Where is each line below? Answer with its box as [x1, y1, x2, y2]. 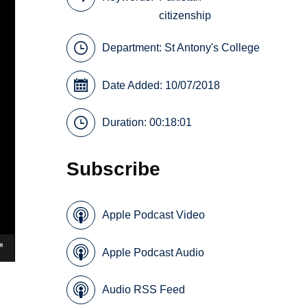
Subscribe [66, 158, 161, 180]
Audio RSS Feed [102, 284, 186, 296]
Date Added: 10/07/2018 [102, 79, 221, 91]
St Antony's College [164, 42, 260, 54]
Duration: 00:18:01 [102, 116, 193, 129]
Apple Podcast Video [102, 209, 206, 221]
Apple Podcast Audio [102, 246, 205, 258]
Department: [102, 42, 165, 54]
